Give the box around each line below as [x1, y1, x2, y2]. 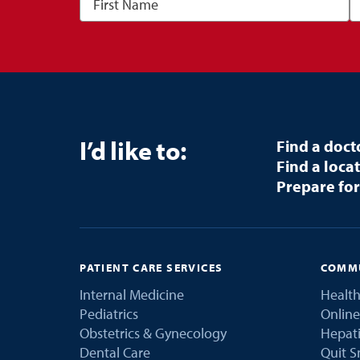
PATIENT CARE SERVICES [80, 260, 223, 275]
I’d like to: [80, 133, 186, 166]
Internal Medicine [80, 284, 185, 304]
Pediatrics [80, 304, 139, 323]
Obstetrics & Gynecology [80, 323, 227, 342]
